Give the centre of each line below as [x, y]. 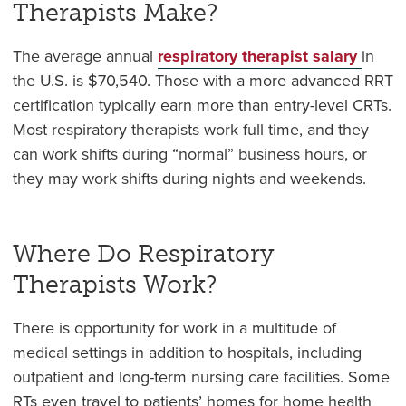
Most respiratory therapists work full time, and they [190, 130]
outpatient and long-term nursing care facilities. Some [201, 377]
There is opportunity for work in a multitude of [174, 329]
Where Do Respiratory [143, 254]
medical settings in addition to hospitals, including [187, 353]
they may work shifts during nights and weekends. [189, 179]
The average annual [82, 57]
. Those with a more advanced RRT [270, 81]
